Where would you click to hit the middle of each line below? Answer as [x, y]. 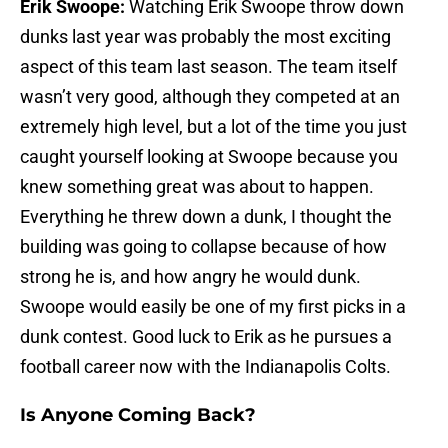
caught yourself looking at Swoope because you [209, 157]
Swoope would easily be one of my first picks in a [213, 307]
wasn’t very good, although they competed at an [210, 97]
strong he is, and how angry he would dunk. [190, 277]
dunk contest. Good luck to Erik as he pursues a [206, 337]
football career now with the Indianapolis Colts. [205, 367]
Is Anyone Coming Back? [138, 415]
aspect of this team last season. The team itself [208, 67]
